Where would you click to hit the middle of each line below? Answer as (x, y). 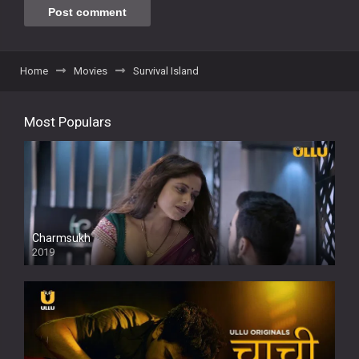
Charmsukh (61, 238)
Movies (91, 71)
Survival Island (166, 71)
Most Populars (68, 121)
